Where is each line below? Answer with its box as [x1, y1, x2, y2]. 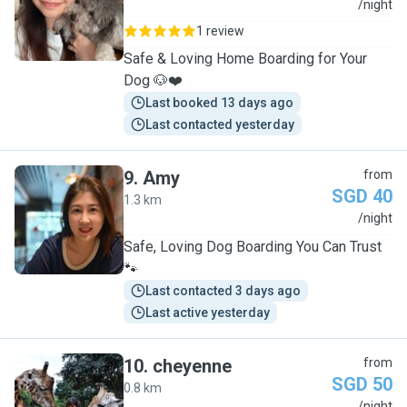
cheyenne [153, 355, 232, 377]
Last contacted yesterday [145, 117, 294, 132]
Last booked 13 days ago [145, 95, 293, 110]
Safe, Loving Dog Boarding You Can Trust [124, 238, 382, 255]
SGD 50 [332, 373, 392, 395]
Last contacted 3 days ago [145, 283, 301, 298]
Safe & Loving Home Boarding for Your [124, 50, 367, 67]
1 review [196, 24, 244, 38]
